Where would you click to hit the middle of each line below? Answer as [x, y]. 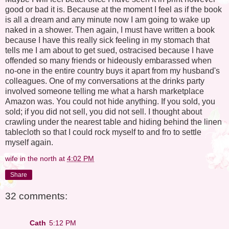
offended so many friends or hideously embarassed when [108, 60]
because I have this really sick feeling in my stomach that [107, 40]
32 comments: [36, 196]
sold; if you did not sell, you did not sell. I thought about [104, 111]
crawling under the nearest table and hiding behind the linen [113, 122]
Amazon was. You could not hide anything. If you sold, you [110, 101]
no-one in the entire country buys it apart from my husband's [112, 71]
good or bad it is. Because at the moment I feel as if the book [113, 9]
